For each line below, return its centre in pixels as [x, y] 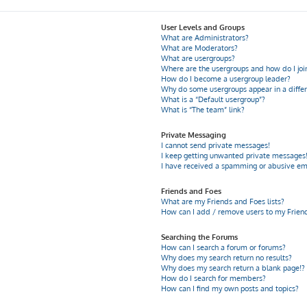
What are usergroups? [198, 58]
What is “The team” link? [203, 110]
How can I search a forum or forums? [224, 247]
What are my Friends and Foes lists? [223, 201]
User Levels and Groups [203, 27]
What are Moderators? [200, 48]
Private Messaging [194, 135]
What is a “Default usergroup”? [213, 99]
